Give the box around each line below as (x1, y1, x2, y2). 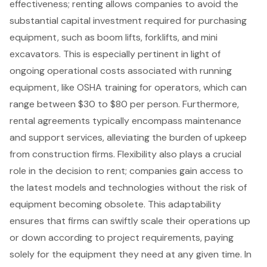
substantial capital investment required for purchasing (10, 14, 247, 27)
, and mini (178, 30, 218, 44)
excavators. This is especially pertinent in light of (10, 47, 221, 60)
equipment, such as (10, 30, 97, 44)
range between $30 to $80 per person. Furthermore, (10, 97, 239, 110)
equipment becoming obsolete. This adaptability (10, 197, 221, 210)
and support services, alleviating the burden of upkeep (10, 131, 247, 144)
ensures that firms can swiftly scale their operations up (10, 214, 250, 227)
